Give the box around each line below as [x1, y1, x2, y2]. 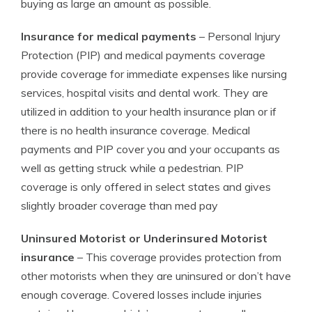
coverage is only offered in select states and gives [21, 180, 271, 194]
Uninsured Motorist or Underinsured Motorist [21, 231, 267, 245]
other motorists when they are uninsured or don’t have [21, 269, 291, 283]
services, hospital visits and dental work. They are [21, 86, 268, 100]
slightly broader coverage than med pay [21, 198, 218, 212]
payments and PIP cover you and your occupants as [21, 142, 280, 156]
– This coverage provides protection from [75, 250, 281, 264]
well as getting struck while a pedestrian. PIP [21, 161, 244, 175]
